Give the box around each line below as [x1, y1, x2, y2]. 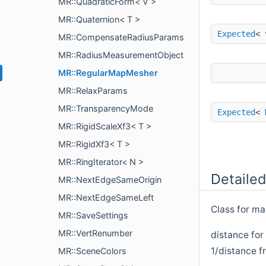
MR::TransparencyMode [58, 103, 153, 113]
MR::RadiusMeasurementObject [58, 50, 183, 60]
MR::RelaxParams [58, 85, 128, 96]
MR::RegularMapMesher [58, 68, 158, 78]
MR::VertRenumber [58, 228, 132, 238]
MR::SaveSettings [58, 210, 128, 220]
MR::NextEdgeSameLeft [58, 192, 154, 202]
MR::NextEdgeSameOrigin [58, 175, 161, 185]
